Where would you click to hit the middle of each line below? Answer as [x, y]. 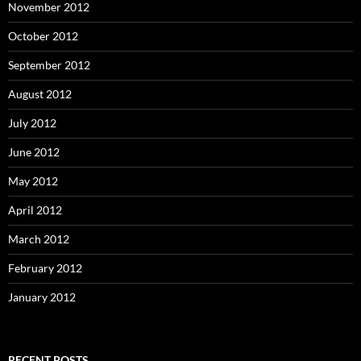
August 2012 [40, 93]
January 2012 [42, 297]
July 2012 [32, 122]
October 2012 [43, 35]
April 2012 [35, 210]
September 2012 [49, 64]
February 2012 [45, 268]
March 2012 [39, 239]
